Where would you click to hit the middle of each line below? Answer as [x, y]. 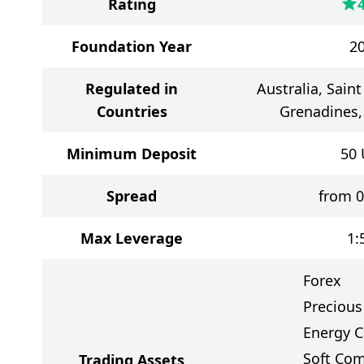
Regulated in [132, 89]
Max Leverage [132, 238]
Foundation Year [132, 46]
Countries [132, 111]
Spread [132, 196]
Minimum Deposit [132, 154]
